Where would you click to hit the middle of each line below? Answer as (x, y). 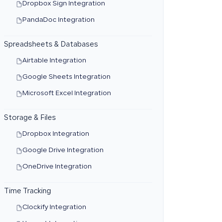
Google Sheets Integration (66, 77)
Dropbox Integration (55, 134)
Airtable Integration (54, 61)
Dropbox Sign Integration (63, 4)
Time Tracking (27, 192)
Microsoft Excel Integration (66, 94)
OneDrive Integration (57, 167)
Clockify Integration (54, 208)
